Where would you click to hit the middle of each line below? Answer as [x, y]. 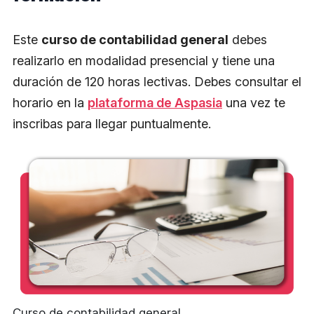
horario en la [50, 103]
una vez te [254, 103]
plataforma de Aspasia [155, 103]
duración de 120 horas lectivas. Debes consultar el [157, 82]
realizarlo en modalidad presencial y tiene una [144, 61]
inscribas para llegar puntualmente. [112, 124]
